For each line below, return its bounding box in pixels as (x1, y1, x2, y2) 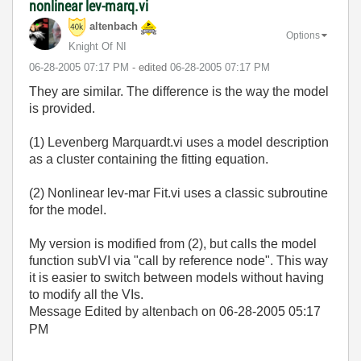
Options (286, 29, 320, 41)
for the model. (29, 203, 106, 217)
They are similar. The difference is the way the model (29, 85, 329, 98)
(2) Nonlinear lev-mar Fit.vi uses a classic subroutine (29, 186, 328, 200)
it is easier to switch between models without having (29, 271, 324, 284)
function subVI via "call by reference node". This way (29, 254, 328, 268)
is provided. (29, 102, 95, 115)
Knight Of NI (68, 40, 127, 52)
